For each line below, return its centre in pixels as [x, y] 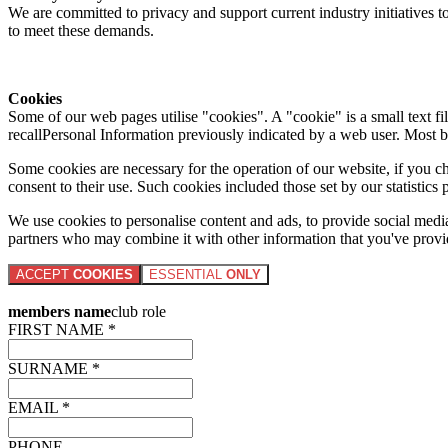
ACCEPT [44, 275]
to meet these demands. [81, 31]
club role [138, 312]
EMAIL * [39, 408]
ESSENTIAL [187, 275]
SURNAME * [54, 369]
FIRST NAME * [62, 330]
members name [59, 312]
